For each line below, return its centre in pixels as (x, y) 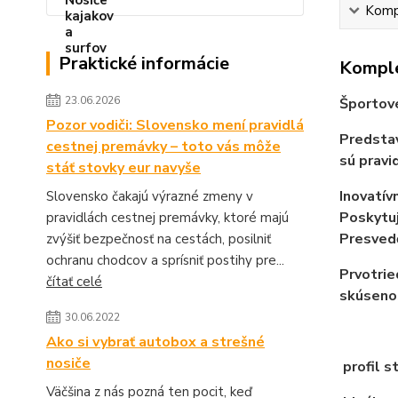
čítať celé (74, 282)
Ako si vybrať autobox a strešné (155, 342)
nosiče (68, 363)
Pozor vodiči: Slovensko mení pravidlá (175, 125)
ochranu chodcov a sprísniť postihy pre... (165, 260)
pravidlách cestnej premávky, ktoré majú (167, 218)
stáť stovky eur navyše (123, 168)
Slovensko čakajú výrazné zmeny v (150, 196)
